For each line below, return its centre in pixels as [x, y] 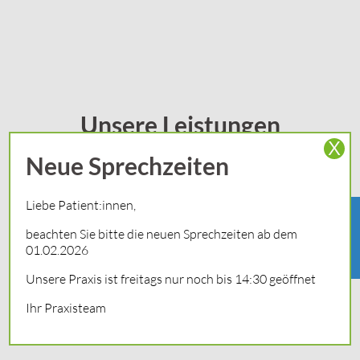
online [320, 227]
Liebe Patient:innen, [81, 205]
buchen [320, 243]
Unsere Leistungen [180, 125]
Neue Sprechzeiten [128, 166]
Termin [320, 212]
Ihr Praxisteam [66, 307]
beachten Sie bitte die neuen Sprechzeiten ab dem [162, 233]
